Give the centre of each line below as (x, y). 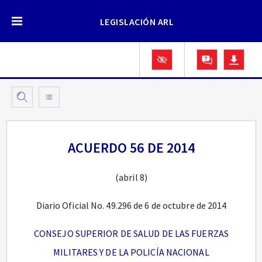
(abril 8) (131, 177)
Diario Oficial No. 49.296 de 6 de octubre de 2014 (131, 205)
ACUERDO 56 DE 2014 (131, 148)
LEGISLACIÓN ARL (137, 22)
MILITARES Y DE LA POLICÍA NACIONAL (131, 252)
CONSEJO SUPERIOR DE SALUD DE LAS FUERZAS (131, 233)
